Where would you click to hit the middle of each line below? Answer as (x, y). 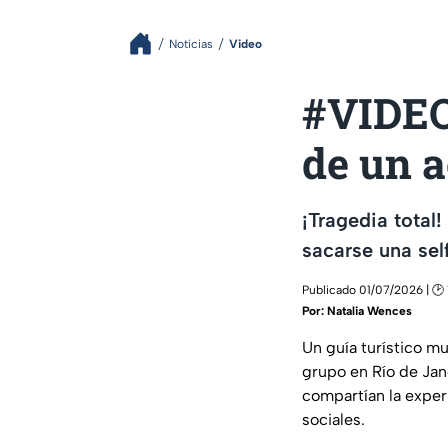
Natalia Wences (369, 311)
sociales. (333, 420)
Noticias (191, 43)
